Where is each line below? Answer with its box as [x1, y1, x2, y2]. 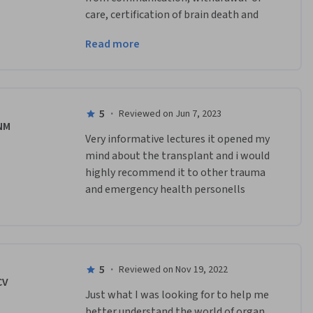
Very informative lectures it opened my [85, 131, 270, 147]
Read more [85, 36, 140, 52]
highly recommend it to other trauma [85, 165, 265, 181]
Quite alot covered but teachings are [85, 46, 259, 62]
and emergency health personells [85, 182, 245, 198]
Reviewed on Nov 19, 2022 [118, 263, 228, 277]
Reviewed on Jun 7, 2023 [118, 107, 221, 122]
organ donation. [85, 24, 162, 40]
